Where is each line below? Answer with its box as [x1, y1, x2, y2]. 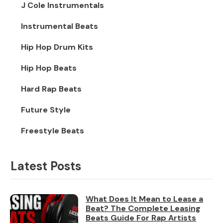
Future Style [21, 105, 71, 115]
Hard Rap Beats [21, 84, 82, 95]
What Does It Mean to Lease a [86, 194, 204, 205]
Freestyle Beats [21, 125, 84, 136]
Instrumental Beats [21, 21, 98, 32]
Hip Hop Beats [21, 63, 77, 74]
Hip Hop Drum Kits [21, 42, 93, 53]
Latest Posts [10, 158, 81, 174]
